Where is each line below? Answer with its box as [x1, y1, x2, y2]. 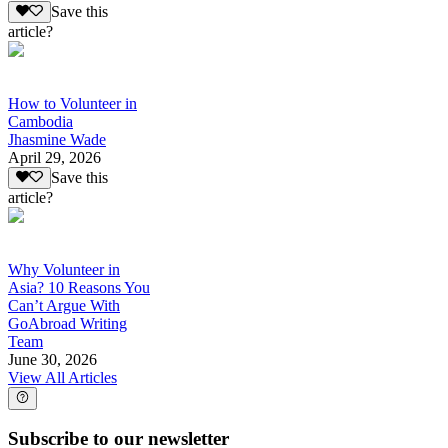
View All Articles [8, 369, 117, 387]
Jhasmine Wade [8, 130, 106, 148]
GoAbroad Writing [8, 315, 127, 333]
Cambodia [8, 112, 73, 130]
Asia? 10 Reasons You [8, 279, 150, 297]
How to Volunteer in [8, 94, 137, 112]
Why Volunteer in [8, 261, 120, 279]
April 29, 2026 [8, 148, 101, 166]
